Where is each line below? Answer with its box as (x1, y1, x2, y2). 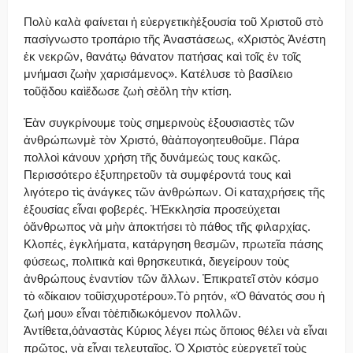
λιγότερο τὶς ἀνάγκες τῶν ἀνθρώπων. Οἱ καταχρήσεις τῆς (24, 184, 325, 199)
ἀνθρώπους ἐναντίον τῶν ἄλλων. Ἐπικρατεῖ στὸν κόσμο (24, 271, 318, 285)
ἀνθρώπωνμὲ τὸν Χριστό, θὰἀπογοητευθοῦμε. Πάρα (24, 132, 299, 147)
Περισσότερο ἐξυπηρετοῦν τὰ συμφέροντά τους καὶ (24, 167, 291, 181)
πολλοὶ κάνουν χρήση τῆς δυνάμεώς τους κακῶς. (24, 150, 281, 164)
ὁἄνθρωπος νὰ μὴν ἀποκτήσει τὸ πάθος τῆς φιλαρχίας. (24, 219, 310, 233)
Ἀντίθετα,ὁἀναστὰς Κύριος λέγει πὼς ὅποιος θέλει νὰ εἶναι (24, 323, 327, 337)
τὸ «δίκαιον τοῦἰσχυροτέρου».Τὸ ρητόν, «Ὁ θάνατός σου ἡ (24, 288, 325, 303)
